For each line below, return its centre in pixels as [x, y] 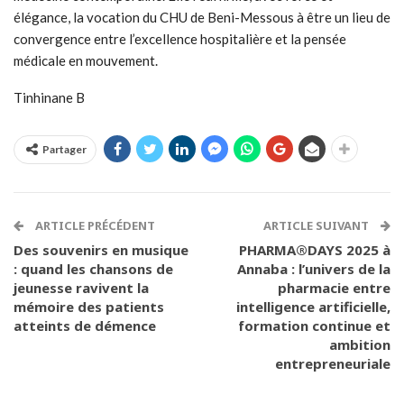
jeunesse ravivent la [81, 288]
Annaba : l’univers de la [314, 269]
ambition [360, 345]
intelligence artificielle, [313, 307]
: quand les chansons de [93, 269]
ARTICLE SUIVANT [317, 226]
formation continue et [314, 326]
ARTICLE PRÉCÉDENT [94, 226]
